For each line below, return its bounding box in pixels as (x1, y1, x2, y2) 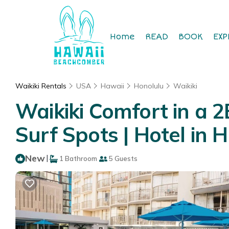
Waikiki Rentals (15, 81, 68, 90)
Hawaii (101, 81, 124, 90)
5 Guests (107, 154, 138, 163)
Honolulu (134, 81, 164, 90)
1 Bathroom (58, 154, 97, 163)
